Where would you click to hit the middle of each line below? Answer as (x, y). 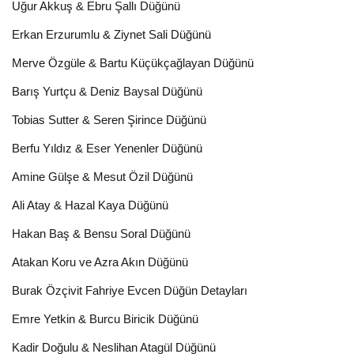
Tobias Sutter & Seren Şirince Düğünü (109, 120)
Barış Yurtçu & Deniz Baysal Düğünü (107, 91)
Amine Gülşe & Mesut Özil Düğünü (102, 177)
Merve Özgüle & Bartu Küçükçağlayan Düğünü (133, 63)
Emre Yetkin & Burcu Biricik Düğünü (105, 319)
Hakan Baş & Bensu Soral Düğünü (101, 233)
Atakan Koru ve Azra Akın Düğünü (100, 262)
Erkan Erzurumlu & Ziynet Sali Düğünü (111, 34)
